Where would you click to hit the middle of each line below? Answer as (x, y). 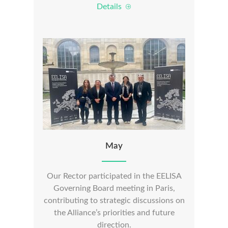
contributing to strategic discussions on (114, 201)
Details (111, 7)
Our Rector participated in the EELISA (114, 176)
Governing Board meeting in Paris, (114, 188)
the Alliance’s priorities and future (114, 213)
